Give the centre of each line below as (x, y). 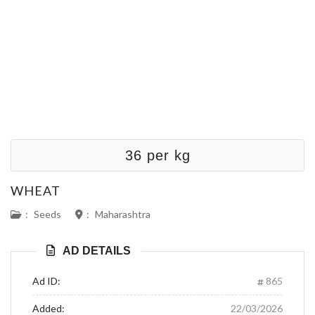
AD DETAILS (97, 251)
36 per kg (157, 155)
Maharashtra (123, 214)
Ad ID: (46, 281)
